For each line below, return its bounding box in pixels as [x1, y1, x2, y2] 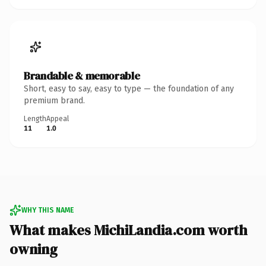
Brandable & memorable [24, 68, 140, 83]
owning [9, 239, 58, 259]
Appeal [46, 114, 69, 123]
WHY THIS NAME [21, 205, 74, 214]
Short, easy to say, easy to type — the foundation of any [24, 83, 234, 94]
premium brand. [24, 95, 85, 106]
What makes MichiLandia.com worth [9, 220, 248, 240]
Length [24, 114, 46, 123]
